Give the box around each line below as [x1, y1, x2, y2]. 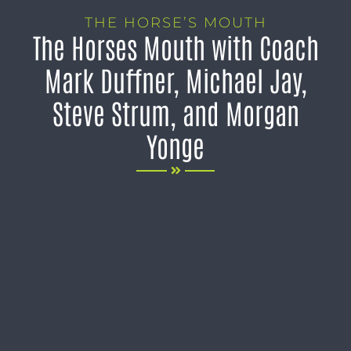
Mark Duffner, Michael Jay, [44, 61, 307, 97]
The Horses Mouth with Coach [32, 28, 319, 64]
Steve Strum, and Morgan [52, 94, 299, 130]
